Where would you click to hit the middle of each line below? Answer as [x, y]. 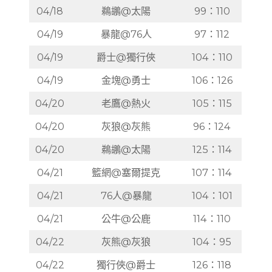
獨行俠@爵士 [126, 264]
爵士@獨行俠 [126, 57]
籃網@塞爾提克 [126, 172]
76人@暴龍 [126, 195]
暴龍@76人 [126, 34]
